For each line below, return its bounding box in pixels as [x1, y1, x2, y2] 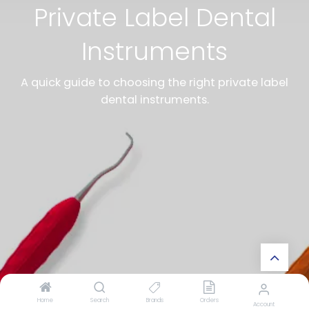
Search [90, 296, 110, 304]
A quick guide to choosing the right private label [21, 74, 288, 91]
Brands [146, 296, 163, 304]
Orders [199, 296, 219, 304]
